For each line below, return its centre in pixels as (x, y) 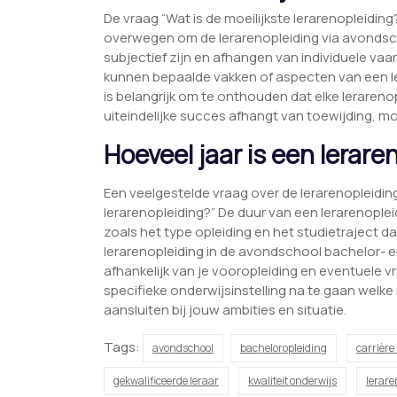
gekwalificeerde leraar (166, 381)
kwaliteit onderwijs (292, 381)
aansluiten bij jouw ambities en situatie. (225, 310)
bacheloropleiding (284, 348)
